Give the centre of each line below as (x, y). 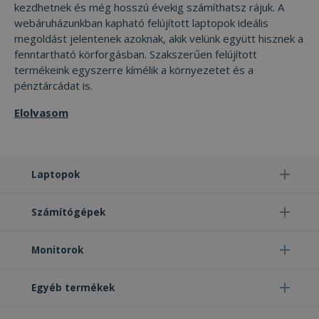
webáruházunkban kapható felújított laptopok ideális (141, 23)
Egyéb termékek (73, 288)
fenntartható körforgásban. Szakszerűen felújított (136, 54)
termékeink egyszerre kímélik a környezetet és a (134, 70)
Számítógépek (68, 212)
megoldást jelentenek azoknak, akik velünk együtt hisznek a (159, 39)
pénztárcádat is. (53, 86)
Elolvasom (41, 113)
